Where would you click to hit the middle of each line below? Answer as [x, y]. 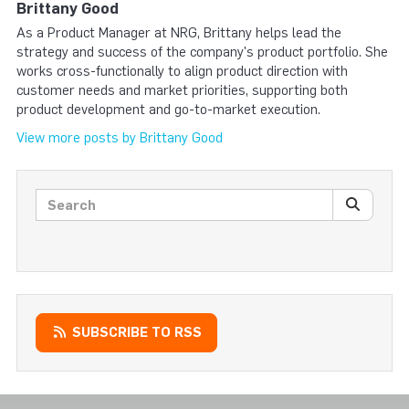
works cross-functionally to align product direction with [182, 71]
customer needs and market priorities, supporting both [182, 90]
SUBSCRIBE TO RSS [135, 333]
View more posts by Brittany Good [120, 138]
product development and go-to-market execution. [168, 109]
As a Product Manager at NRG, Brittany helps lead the [179, 32]
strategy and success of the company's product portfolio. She [202, 52]
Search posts [79, 198]
